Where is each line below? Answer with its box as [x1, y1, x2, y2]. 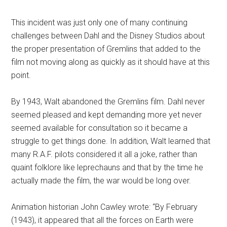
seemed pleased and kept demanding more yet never [11, 110, 202, 120]
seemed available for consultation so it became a [11, 123, 188, 133]
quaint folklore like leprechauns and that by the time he [11, 163, 204, 173]
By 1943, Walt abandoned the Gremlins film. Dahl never [11, 97, 205, 107]
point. [11, 70, 31, 81]
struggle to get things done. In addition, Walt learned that [11, 136, 211, 146]
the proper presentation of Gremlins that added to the [11, 44, 201, 54]
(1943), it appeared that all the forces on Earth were [11, 215, 194, 225]
